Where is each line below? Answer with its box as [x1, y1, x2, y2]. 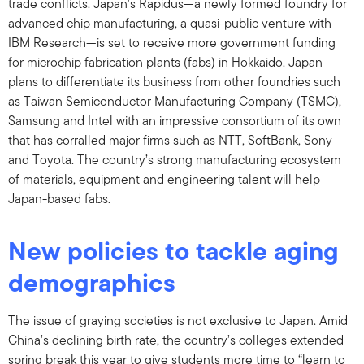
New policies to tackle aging [8, 232, 339, 271]
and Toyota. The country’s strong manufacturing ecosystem [8, 150, 341, 170]
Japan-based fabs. [8, 189, 110, 209]
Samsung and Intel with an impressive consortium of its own [8, 111, 341, 131]
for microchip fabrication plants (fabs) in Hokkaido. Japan [8, 53, 323, 72]
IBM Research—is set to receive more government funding [8, 33, 336, 53]
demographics [8, 263, 175, 302]
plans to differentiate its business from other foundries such [8, 72, 340, 92]
